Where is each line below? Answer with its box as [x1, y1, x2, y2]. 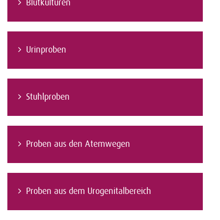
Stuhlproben [26, 92, 70, 102]
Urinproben [26, 45, 66, 55]
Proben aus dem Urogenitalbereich [26, 186, 151, 196]
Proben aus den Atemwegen [26, 139, 130, 149]
